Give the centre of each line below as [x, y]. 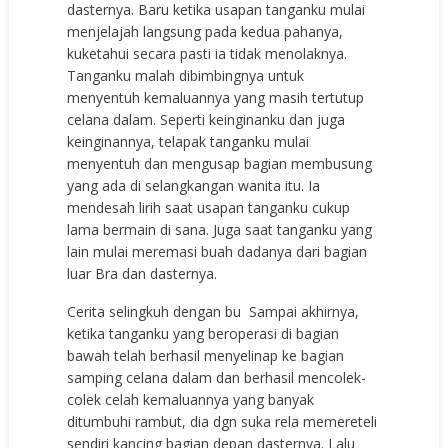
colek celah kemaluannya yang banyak [191, 399]
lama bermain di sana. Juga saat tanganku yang [220, 229]
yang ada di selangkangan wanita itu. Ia [194, 185]
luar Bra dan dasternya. [142, 273]
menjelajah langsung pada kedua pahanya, [205, 31]
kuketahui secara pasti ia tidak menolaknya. [207, 53]
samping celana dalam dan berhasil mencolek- [217, 377]
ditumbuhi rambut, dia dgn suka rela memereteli [222, 421]
